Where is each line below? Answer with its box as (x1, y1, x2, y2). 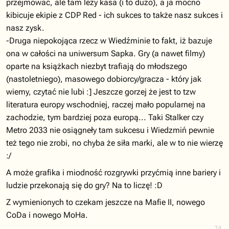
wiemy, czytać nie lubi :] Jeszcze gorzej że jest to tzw (6, 87, 196, 97)
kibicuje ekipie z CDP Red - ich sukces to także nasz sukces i (6, 10, 223, 20)
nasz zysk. (6, 23, 44, 33)
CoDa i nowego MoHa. (6, 210, 88, 220)
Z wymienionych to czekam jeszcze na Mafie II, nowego (6, 197, 205, 207)
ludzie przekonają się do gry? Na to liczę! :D (6, 180, 163, 190)
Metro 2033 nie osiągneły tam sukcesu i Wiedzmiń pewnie (6, 125, 214, 135)
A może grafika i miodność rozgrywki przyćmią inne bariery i (6, 168, 221, 177)
